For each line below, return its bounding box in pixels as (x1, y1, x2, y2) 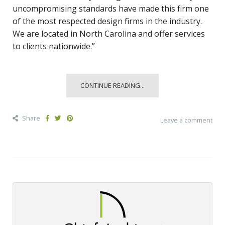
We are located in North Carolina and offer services (13, 28, 205, 40)
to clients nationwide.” (13, 41, 95, 52)
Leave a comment (160, 116, 212, 125)
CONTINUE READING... (80, 81, 145, 90)
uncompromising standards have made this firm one (13, 3, 209, 15)
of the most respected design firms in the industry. (13, 16, 202, 27)
